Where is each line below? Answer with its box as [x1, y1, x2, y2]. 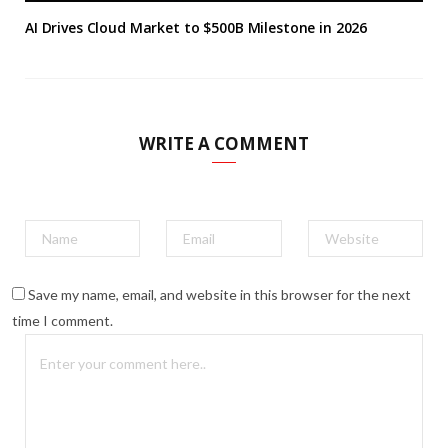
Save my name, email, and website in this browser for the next [28, 286, 411, 304]
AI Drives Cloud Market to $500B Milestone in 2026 [25, 18, 368, 38]
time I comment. [12, 312, 113, 330]
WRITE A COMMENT [139, 132, 309, 156]
